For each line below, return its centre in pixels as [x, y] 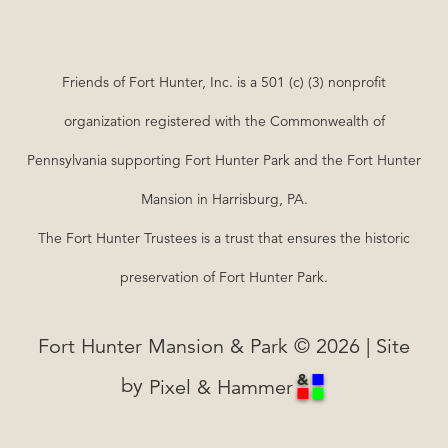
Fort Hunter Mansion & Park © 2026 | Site [224, 346]
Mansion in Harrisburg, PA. [224, 198]
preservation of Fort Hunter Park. [224, 276]
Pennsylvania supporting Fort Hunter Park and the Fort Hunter [224, 159]
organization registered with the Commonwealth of [224, 120]
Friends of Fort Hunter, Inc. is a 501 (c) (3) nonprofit [224, 81]
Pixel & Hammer [220, 387]
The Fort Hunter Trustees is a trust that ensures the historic [224, 237]
